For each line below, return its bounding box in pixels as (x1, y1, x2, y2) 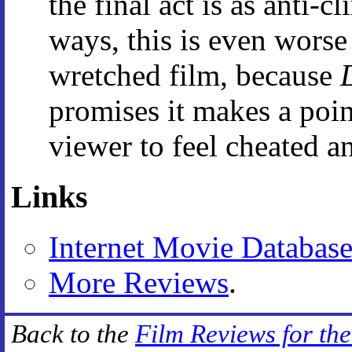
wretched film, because (49, 57, 340, 92)
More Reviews (49, 266, 229, 300)
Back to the (11, 320, 135, 349)
